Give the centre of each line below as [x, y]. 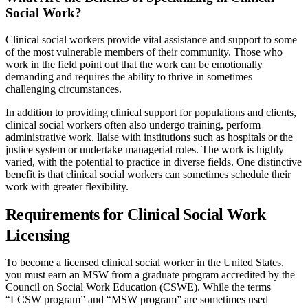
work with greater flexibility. [67, 186]
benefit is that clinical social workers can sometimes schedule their [148, 174]
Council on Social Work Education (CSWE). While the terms [138, 287]
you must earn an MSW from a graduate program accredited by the [150, 274]
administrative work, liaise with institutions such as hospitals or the [149, 137]
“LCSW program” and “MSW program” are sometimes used [137, 299]
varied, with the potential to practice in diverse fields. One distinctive [154, 162]
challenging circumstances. [64, 89]
